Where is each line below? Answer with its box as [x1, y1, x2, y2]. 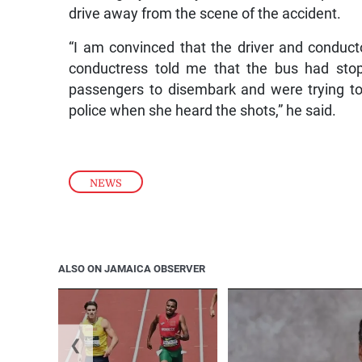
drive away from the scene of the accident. [69, 5, 342, 22]
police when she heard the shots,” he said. [69, 102, 337, 119]
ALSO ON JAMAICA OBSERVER [58, 263, 205, 276]
